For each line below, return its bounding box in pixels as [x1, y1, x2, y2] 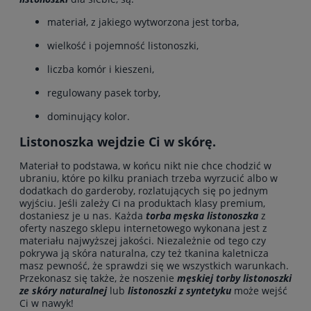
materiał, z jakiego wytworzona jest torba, [47, 15, 239, 28]
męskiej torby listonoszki [177, 271, 292, 285]
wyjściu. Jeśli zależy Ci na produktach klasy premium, [19, 196, 265, 210]
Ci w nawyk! [19, 296, 74, 310]
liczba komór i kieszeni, [47, 62, 154, 76]
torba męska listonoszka [146, 208, 258, 222]
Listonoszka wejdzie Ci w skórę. [19, 133, 216, 150]
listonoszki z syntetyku [125, 283, 231, 297]
